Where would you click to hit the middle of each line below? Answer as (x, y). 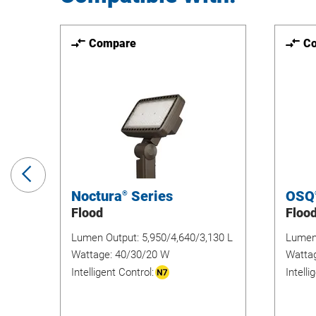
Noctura (97, 196)
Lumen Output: (107, 238)
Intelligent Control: (113, 272)
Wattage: (93, 255)
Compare (113, 43)
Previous (62, 171)
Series (150, 196)
